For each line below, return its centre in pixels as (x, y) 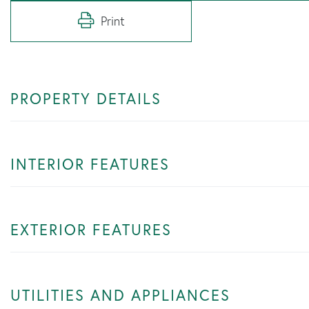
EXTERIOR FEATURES (91, 229)
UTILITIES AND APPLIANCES (120, 295)
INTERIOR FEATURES (90, 163)
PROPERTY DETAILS (86, 98)
